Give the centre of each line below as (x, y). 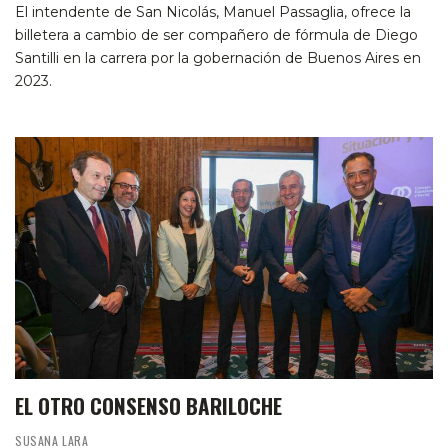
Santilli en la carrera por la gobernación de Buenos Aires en (218, 57)
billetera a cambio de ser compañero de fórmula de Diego (216, 34)
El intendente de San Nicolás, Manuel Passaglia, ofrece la (213, 11)
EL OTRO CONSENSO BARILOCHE (148, 406)
